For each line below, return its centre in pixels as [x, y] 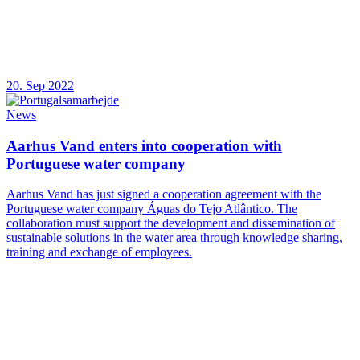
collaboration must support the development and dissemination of [171, 223]
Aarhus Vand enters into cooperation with [144, 145]
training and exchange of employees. [99, 252]
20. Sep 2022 [40, 85]
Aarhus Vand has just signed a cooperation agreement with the [164, 194]
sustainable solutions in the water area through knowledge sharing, [174, 238]
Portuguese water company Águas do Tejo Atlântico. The [152, 209]
